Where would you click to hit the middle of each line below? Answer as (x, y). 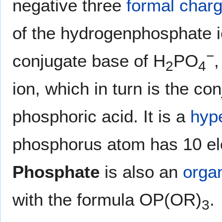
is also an (141, 171)
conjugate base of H (89, 60)
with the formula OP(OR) (107, 199)
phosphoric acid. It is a (101, 116)
